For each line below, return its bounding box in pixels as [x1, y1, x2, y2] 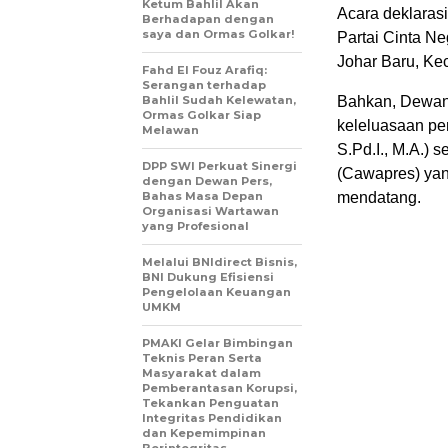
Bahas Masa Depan [142, 189, 263, 204]
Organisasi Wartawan [142, 204, 279, 219]
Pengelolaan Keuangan [142, 285, 291, 300]
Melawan [142, 123, 199, 138]
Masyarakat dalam [142, 366, 261, 381]
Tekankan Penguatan [142, 396, 279, 411]
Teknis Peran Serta [142, 351, 262, 366]
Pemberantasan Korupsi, [142, 381, 297, 396]
